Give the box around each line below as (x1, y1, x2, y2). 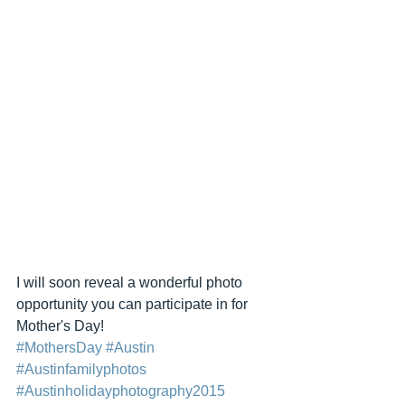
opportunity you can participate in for (16, 297, 251, 312)
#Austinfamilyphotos (16, 362, 146, 377)
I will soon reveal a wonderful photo (16, 275, 246, 290)
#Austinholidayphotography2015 (16, 383, 225, 399)
